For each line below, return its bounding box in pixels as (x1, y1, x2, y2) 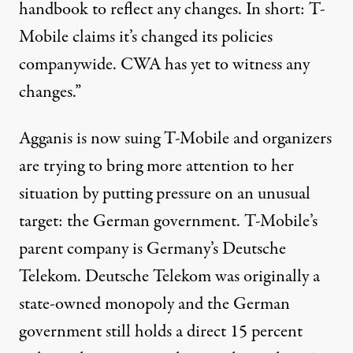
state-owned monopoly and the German (19, 292, 290, 317)
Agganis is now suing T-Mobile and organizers (19, 126, 332, 151)
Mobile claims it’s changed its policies (19, 24, 273, 50)
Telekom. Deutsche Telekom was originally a (19, 264, 320, 289)
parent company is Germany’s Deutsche (19, 236, 286, 262)
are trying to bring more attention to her (19, 154, 294, 179)
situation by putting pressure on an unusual (19, 181, 310, 206)
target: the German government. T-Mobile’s (19, 209, 318, 234)
